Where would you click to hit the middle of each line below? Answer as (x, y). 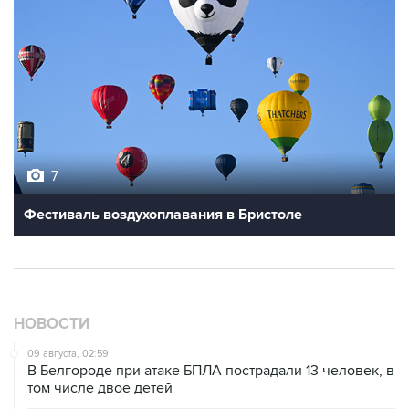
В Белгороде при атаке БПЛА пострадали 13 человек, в (211, 371)
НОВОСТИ (52, 325)
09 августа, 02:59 (68, 354)
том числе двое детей (100, 388)
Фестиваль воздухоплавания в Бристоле (163, 215)
